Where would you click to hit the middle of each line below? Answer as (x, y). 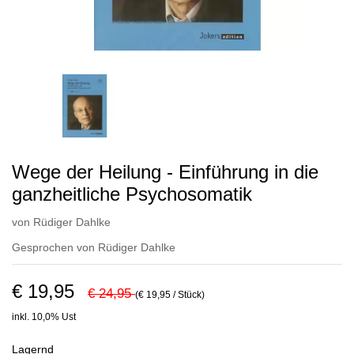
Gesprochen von (55, 247)
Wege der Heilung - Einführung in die (165, 172)
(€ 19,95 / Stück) (170, 295)
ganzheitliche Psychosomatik (132, 194)
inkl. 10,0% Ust (44, 317)
